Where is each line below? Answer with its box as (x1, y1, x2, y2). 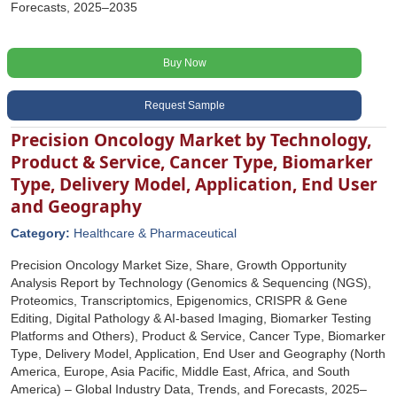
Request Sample (144, 99, 225, 112)
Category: (11, 226, 74, 240)
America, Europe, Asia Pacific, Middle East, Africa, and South (11, 364, 350, 378)
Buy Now (162, 57, 206, 69)
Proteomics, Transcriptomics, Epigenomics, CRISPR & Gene (11, 293, 347, 307)
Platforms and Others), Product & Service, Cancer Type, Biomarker (11, 329, 385, 343)
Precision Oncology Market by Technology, (11, 128, 371, 152)
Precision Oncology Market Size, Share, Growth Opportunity (11, 258, 346, 272)
